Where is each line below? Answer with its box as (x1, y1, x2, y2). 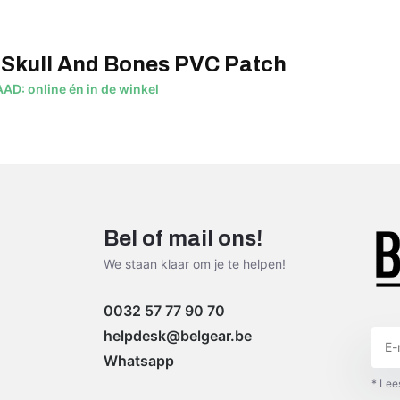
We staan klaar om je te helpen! (104, 255, 287, 271)
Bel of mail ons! (104, 226, 263, 250)
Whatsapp (104, 351, 175, 370)
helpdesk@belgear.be (104, 326, 253, 345)
